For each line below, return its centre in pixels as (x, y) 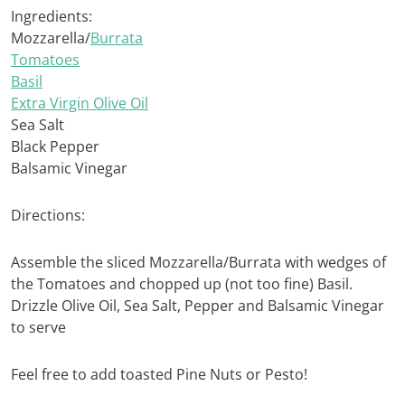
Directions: (48, 216)
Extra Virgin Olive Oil (80, 104)
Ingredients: (52, 17)
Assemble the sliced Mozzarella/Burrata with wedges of (198, 263)
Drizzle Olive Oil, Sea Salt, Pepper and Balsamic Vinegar (198, 306)
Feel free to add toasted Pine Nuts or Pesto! (159, 375)
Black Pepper (55, 147)
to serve (38, 328)
